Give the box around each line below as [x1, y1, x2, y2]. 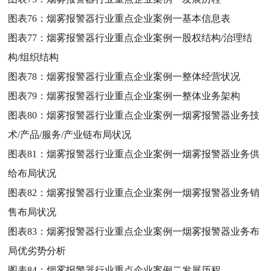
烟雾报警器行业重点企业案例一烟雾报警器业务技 [47, 109, 260, 120]
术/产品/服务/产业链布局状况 [8, 129, 132, 140]
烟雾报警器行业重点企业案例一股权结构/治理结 [47, 32, 253, 43]
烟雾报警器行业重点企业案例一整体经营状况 [47, 71, 241, 82]
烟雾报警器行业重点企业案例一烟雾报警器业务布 [47, 226, 260, 237]
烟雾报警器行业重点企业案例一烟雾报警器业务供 [47, 148, 260, 159]
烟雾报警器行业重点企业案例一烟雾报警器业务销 [47, 187, 260, 198]
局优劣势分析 [8, 245, 67, 256]
